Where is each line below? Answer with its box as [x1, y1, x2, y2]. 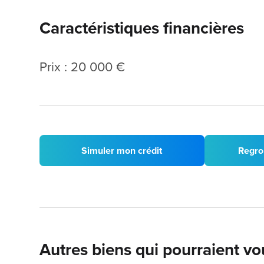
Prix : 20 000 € [39, 57, 126, 75]
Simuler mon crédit [81, 144, 163, 157]
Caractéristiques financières [39, 16, 245, 39]
